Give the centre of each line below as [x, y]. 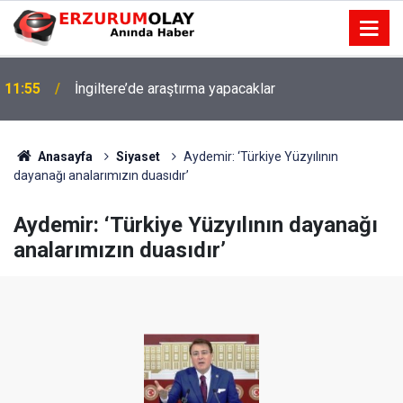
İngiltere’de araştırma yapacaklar [175, 89]
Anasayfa [63, 157]
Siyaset [138, 157]
